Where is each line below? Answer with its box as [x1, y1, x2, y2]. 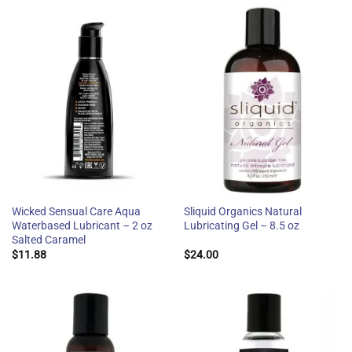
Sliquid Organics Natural [183, 204, 302, 218]
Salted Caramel [11, 233, 86, 246]
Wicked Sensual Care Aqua [11, 204, 141, 218]
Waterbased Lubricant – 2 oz [11, 218, 152, 232]
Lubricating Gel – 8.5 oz [183, 218, 299, 232]
